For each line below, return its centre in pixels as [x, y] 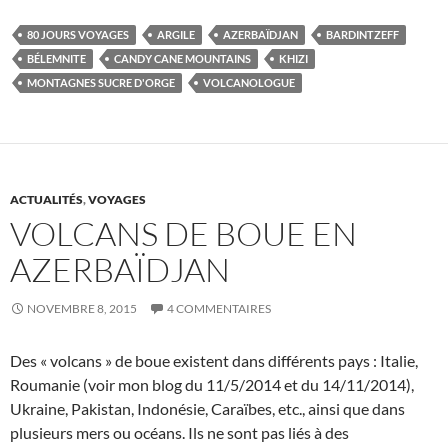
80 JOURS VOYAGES [78, 35]
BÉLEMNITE [56, 59]
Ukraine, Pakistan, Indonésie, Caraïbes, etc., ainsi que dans [207, 409]
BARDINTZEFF [362, 35]
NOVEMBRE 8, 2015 [82, 309]
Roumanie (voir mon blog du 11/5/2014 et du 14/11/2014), [212, 385]
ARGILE [176, 35]
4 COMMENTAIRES [219, 309]
